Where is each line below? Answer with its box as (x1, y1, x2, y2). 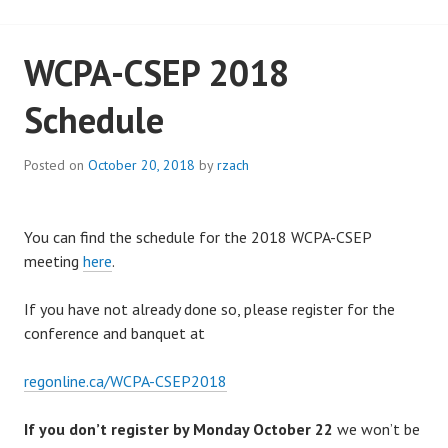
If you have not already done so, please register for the (24, 299, 395, 320)
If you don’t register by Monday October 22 (24, 419, 333, 440)
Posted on (24, 156, 88, 175)
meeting (24, 251, 83, 272)
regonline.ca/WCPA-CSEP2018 (24, 371, 227, 392)
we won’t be (333, 419, 420, 440)
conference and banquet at (24, 323, 205, 344)
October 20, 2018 (88, 156, 195, 175)
